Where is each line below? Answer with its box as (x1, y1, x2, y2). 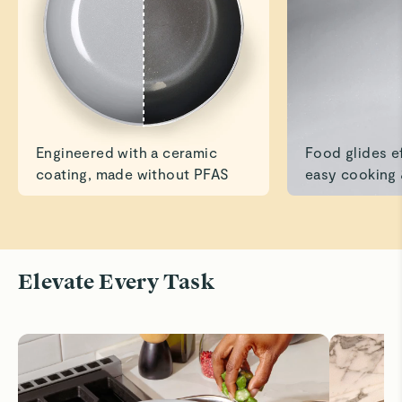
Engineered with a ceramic (36, 143, 217, 161)
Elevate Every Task (18, 268, 215, 295)
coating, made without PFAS (36, 164, 230, 182)
